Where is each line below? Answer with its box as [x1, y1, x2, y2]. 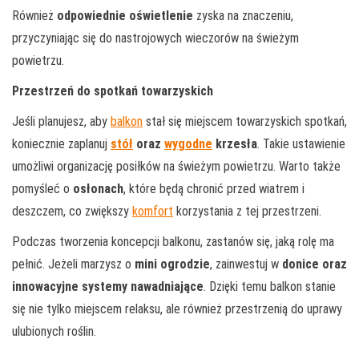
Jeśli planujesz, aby [12, 113, 111, 129]
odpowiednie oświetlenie [57, 7, 193, 23]
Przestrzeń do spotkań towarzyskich [12, 83, 213, 99]
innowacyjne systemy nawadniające [12, 278, 204, 294]
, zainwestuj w [210, 256, 282, 272]
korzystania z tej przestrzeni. [173, 203, 321, 219]
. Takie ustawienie [257, 135, 345, 151]
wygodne [164, 135, 212, 151]
